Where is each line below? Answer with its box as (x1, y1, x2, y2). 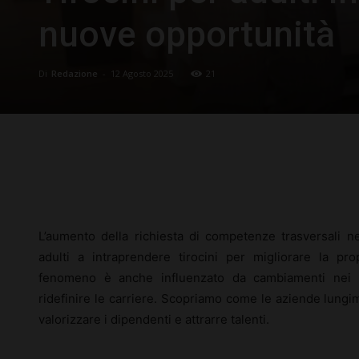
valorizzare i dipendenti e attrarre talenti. (38, 312, 269, 327)
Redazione (51, 67, 98, 79)
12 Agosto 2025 (111, 67, 173, 79)
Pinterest (260, 175, 301, 187)
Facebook (80, 175, 123, 187)
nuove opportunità (38, 14, 335, 55)
